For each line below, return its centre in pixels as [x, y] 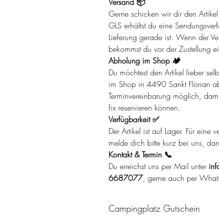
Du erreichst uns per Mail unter [159, 166]
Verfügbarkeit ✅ [134, 119]
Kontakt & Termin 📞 [140, 154]
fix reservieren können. [144, 107]
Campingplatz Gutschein [154, 208]
